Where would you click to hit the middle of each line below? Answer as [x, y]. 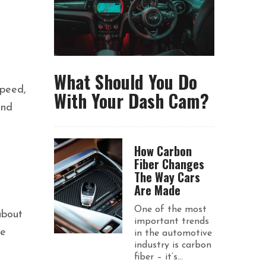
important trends [172, 221]
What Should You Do [126, 81]
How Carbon [163, 151]
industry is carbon [173, 245]
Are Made [157, 190]
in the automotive [173, 233]
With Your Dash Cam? [132, 100]
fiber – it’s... [159, 257]
